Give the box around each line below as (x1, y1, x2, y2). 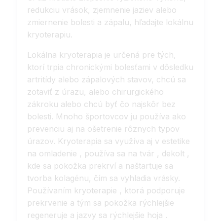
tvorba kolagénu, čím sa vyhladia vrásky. (27, 173, 180, 184)
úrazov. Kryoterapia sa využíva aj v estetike (27, 136, 190, 147)
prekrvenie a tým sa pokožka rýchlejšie (27, 198, 174, 208)
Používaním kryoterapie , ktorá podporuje (27, 185, 185, 196)
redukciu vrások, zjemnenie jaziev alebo (27, 5, 177, 15)
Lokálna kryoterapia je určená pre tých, (27, 50, 176, 60)
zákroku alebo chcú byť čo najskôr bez (27, 99, 176, 110)
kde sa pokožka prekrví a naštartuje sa (27, 161, 173, 171)
